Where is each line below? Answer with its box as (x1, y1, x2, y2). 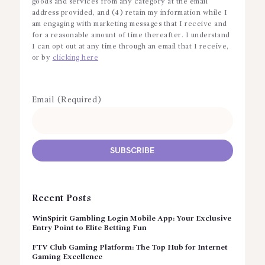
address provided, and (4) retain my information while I (31, 9, 228, 17)
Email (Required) (31, 95, 102, 104)
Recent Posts (31, 194, 91, 204)
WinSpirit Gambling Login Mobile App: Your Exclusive (31, 215, 231, 223)
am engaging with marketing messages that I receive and (31, 20, 227, 28)
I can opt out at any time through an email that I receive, (31, 43, 229, 50)
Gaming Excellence (31, 253, 102, 261)
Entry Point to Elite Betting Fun (31, 224, 147, 232)
